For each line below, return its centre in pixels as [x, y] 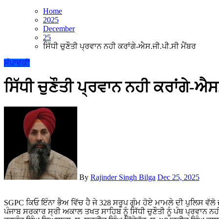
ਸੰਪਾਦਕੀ [17, 63]
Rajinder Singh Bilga [123, 177]
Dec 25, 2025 [178, 177]
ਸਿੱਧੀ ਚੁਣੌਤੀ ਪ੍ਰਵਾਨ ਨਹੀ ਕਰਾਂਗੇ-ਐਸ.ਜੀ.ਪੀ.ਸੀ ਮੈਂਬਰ [120, 46]
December [59, 29]
